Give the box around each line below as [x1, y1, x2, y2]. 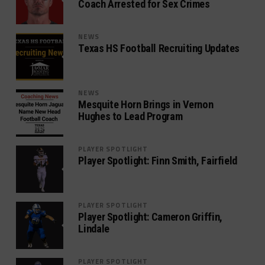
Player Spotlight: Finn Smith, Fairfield [78, 154, 238, 167]
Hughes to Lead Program [78, 110, 183, 122]
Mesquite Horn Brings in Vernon [78, 98, 214, 111]
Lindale [78, 222, 109, 235]
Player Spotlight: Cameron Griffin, [78, 211, 222, 223]
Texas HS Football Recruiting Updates [78, 42, 240, 54]
